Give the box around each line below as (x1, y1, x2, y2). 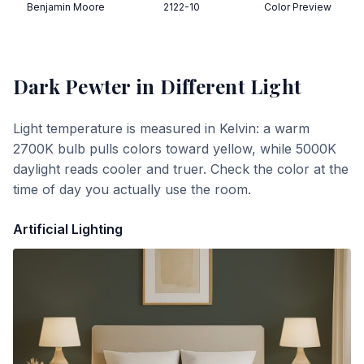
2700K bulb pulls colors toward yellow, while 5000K (13, 141, 336, 157)
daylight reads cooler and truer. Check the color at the (13, 161, 349, 177)
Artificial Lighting (13, 221, 123, 237)
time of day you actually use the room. (13, 181, 251, 197)
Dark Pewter (13, 73, 131, 99)
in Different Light (130, 73, 302, 99)
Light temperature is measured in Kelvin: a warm (13, 120, 310, 136)
